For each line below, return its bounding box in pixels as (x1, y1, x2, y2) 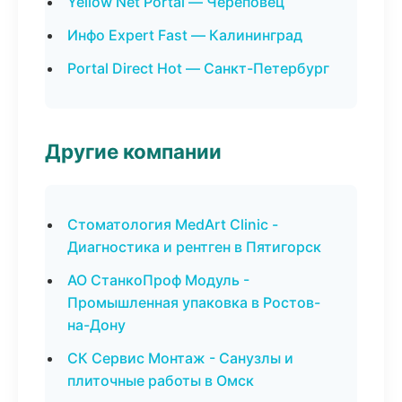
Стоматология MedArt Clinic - (67, 215, 278, 233)
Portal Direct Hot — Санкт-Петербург (67, 59, 329, 77)
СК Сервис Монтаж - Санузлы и (67, 349, 293, 367)
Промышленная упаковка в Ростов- (67, 293, 320, 311)
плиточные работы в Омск (67, 371, 254, 389)
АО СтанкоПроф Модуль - (67, 271, 249, 289)
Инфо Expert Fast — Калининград (67, 26, 302, 44)
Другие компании (45, 139, 222, 163)
